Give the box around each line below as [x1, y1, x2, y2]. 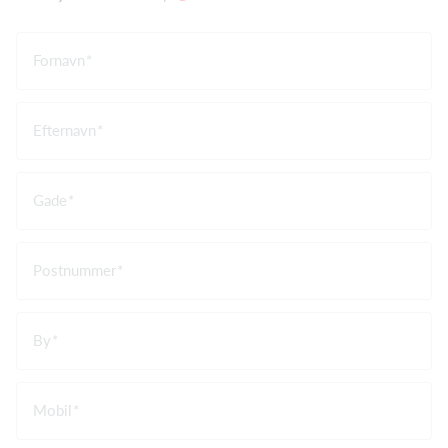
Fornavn [33, 51, 85, 70]
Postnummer [33, 261, 116, 280]
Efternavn [33, 121, 96, 140]
